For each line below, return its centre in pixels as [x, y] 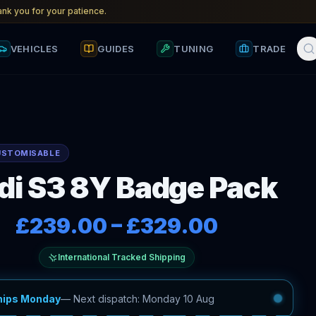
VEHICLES [34, 48]
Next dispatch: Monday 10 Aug [144, 298]
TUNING [194, 48]
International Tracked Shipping [122, 257]
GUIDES [116, 48]
